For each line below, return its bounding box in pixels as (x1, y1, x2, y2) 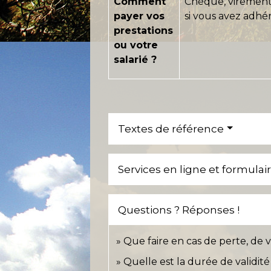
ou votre (114, 39, 158, 51)
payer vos (114, 10, 165, 22)
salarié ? (114, 53, 157, 65)
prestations (114, 24, 174, 36)
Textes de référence (118, 122, 224, 135)
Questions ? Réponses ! (118, 203, 240, 216)
